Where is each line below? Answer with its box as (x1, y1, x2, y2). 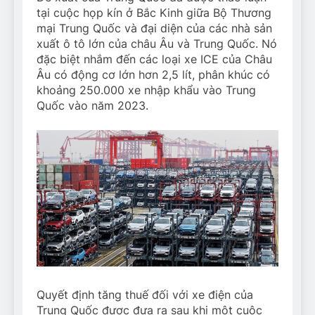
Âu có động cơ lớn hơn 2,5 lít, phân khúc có (37, 67, 270, 82)
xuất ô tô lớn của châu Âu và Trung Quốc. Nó (37, 37, 277, 51)
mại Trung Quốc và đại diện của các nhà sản (37, 21, 272, 36)
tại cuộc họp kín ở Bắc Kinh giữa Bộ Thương (37, 6, 271, 20)
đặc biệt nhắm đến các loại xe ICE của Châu (37, 52, 272, 67)
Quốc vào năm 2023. (37, 98, 148, 113)
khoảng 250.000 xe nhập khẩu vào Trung (37, 83, 256, 98)
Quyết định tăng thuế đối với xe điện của (37, 287, 253, 302)
